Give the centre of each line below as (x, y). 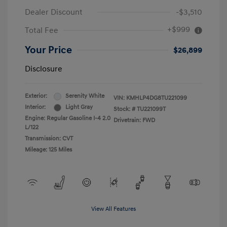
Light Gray (79, 107)
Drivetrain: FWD (134, 121)
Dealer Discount (54, 12)
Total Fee (42, 31)
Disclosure (44, 69)
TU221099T (151, 109)
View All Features (113, 209)
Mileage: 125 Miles (48, 150)
